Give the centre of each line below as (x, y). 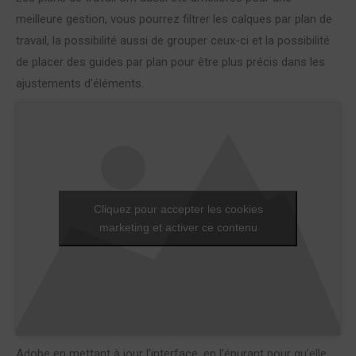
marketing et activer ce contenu (178, 228)
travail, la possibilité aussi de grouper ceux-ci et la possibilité (173, 40)
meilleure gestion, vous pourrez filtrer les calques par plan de (174, 19)
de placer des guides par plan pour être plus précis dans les (170, 62)
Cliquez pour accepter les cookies (178, 209)
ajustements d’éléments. (80, 83)
